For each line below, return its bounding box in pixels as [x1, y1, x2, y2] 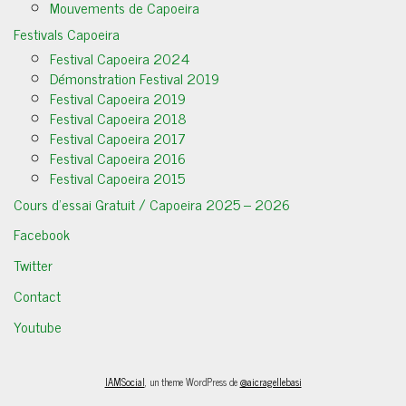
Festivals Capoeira [14, 21, 120, 45]
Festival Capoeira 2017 [50, 125, 186, 150]
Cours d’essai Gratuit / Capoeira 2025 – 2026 [14, 191, 290, 216]
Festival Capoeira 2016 [50, 145, 186, 169]
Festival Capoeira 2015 [50, 165, 185, 189]
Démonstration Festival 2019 [50, 65, 219, 90]
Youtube [14, 314, 62, 338]
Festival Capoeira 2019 [50, 85, 186, 110]
